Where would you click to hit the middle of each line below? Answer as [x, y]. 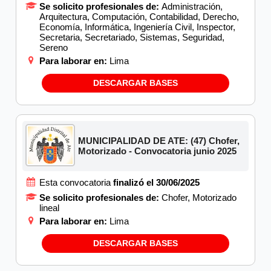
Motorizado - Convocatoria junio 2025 [158, 151]
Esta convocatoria [76, 182]
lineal [49, 207]
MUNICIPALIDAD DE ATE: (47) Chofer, [159, 141]
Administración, [192, 7]
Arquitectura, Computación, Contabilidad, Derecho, [139, 17]
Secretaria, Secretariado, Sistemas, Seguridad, [132, 38]
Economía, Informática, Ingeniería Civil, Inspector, [137, 27]
